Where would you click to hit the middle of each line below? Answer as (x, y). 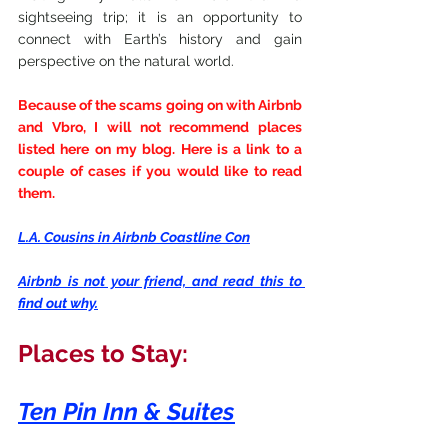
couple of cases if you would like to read (160, 170)
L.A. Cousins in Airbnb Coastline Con (134, 236)
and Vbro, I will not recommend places (160, 126)
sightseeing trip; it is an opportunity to (160, 16)
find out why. (58, 302)
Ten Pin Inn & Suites (126, 411)
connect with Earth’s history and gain (160, 38)
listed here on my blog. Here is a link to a (160, 148)
